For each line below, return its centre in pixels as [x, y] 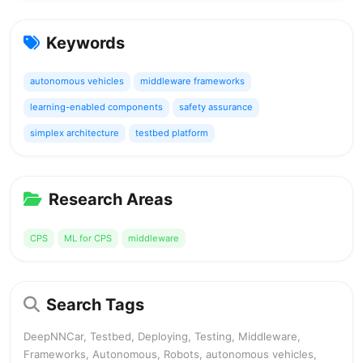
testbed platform [172, 132]
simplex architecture [75, 132]
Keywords [85, 43]
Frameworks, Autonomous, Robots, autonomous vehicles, [170, 354]
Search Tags [95, 305]
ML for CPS [88, 238]
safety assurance [216, 107]
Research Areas [111, 200]
